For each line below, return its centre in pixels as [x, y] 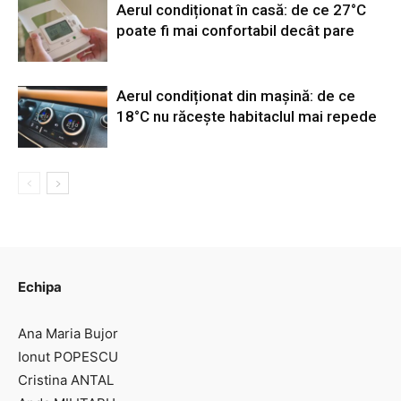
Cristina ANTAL [66, 380]
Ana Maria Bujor [68, 334]
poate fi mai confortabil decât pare [235, 31]
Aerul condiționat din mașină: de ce [236, 96]
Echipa [40, 287]
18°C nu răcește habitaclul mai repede [247, 117]
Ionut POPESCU [68, 357]
